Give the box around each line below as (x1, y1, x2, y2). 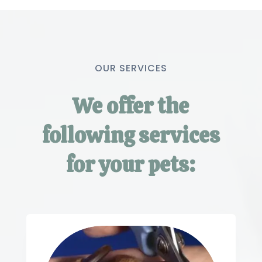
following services (42, 121, 220, 149)
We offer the (73, 92, 189, 120)
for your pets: (66, 150, 196, 178)
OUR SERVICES (94, 61, 167, 75)
